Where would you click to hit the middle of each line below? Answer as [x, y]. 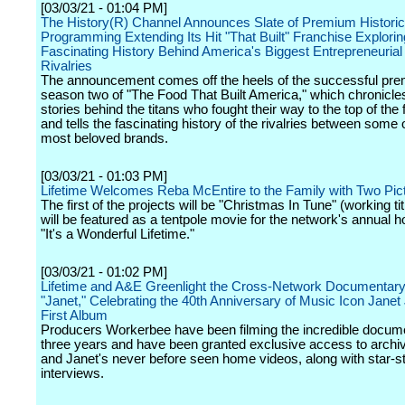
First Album [74, 316]
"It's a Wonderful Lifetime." [118, 234]
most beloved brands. [104, 138]
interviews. [72, 373]
